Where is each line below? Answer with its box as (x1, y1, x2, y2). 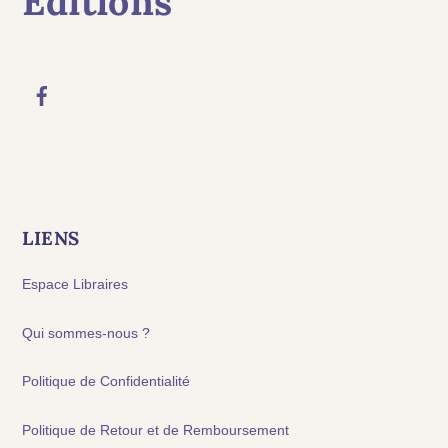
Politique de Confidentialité (22, 373, 191, 390)
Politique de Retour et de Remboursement (22, 422, 290, 439)
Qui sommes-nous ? (22, 324, 151, 341)
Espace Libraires (22, 275, 129, 292)
